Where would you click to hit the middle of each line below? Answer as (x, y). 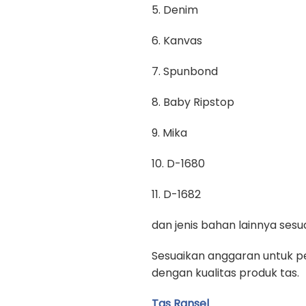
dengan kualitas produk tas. (225, 273)
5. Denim (175, 10)
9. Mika (169, 133)
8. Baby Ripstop (193, 102)
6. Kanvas (177, 41)
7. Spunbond (185, 71)
